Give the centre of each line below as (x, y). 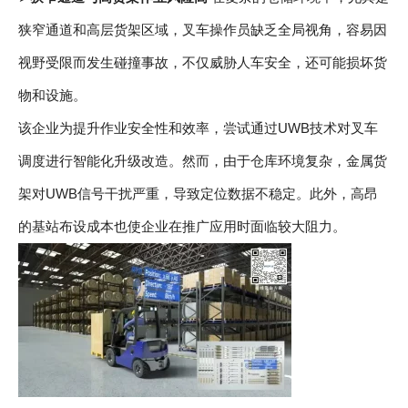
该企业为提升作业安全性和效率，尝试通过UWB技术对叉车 (198, 128)
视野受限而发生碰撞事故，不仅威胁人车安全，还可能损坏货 (203, 63)
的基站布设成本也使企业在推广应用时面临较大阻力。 (182, 227)
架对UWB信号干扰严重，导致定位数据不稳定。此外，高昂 (198, 194)
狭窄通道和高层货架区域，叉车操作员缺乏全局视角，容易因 (203, 30)
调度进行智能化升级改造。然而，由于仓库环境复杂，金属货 (203, 161)
